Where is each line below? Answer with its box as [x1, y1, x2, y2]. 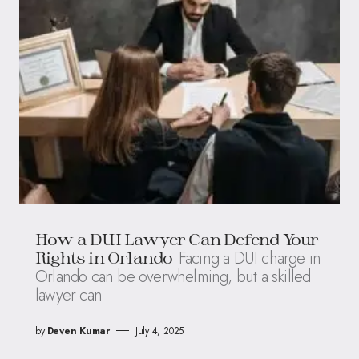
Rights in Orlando [35, 247, 173, 267]
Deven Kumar [46, 323, 110, 338]
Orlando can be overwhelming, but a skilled [35, 264, 311, 288]
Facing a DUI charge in [178, 246, 321, 270]
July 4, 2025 [135, 323, 184, 338]
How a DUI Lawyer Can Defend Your [35, 228, 319, 248]
